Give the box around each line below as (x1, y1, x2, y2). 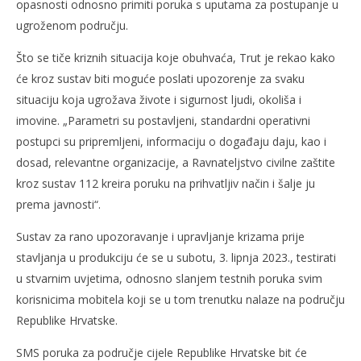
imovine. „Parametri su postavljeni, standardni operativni (16, 112, 310, 128)
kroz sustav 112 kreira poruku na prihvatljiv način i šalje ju (16, 175, 315, 191)
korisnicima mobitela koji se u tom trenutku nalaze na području (16, 291, 345, 307)
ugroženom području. (16, 17, 128, 33)
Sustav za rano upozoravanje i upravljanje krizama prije (16, 228, 305, 244)
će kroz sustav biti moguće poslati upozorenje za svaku (16, 70, 305, 86)
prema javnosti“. (16, 196, 101, 212)
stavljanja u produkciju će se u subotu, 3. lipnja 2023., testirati (16, 249, 336, 265)
